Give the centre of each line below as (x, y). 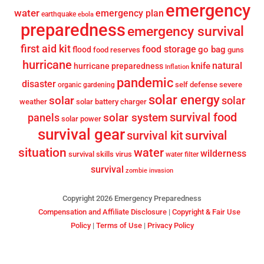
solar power (81, 119)
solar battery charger (111, 102)
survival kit (155, 136)
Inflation (177, 67)
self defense (196, 85)
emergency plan (129, 14)
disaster (39, 85)
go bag (212, 50)
